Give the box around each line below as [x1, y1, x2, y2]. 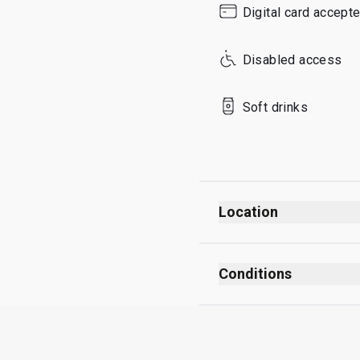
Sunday [219, 10, 258, 24]
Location [219, 203, 278, 221]
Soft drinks [242, 99, 308, 115]
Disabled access [242, 51, 342, 67]
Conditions [219, 265, 292, 283]
